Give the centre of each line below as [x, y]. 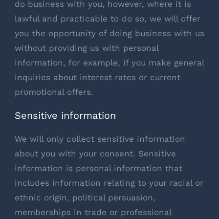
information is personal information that [99, 168]
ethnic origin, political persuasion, [85, 198]
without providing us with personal [87, 48]
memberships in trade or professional [93, 212]
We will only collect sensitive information [100, 139]
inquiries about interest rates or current [98, 77]
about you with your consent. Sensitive [95, 154]
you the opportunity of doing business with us [109, 33]
